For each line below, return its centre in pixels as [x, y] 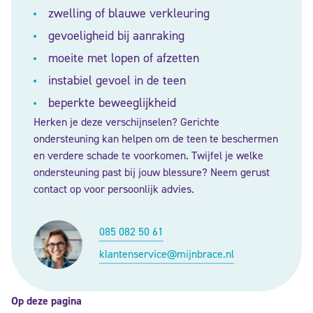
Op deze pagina [46, 301]
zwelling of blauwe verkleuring [127, 13]
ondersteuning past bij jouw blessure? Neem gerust [152, 172]
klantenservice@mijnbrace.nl [167, 254]
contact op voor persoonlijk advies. [114, 189]
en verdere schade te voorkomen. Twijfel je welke [148, 155]
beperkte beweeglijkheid [110, 103]
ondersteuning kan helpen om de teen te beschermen [156, 139]
